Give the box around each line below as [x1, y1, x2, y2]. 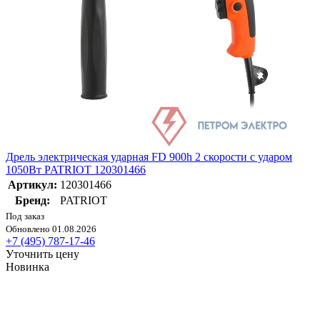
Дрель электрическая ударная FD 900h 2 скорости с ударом [6, 151, 292, 164]
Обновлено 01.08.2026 [6, 224, 96, 235]
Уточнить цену [6, 248, 79, 261]
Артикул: [8, 179, 57, 191]
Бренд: [15, 194, 50, 207]
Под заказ [6, 211, 44, 222]
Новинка [6, 261, 49, 274]
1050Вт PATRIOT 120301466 [6, 164, 146, 176]
